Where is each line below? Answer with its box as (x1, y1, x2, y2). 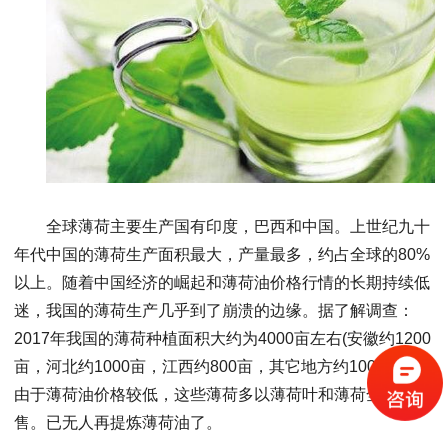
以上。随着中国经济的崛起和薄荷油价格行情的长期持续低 (13, 273, 430, 291)
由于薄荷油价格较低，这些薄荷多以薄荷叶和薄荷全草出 (13, 385, 414, 403)
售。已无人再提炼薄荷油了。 (13, 413, 222, 431)
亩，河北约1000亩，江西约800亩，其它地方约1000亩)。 (13, 357, 422, 375)
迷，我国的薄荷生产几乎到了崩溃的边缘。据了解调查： (13, 301, 414, 319)
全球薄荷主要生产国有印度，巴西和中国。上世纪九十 (45, 217, 430, 235)
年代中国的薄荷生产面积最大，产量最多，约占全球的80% (13, 245, 430, 263)
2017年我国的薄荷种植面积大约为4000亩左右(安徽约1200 (13, 329, 431, 347)
